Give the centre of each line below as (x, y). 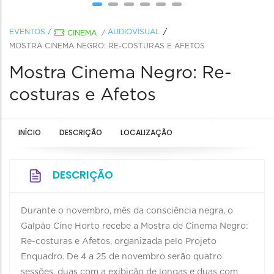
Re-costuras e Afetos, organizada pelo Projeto (119, 242)
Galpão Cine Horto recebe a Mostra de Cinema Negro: (135, 226)
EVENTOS (27, 32)
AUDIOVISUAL (134, 32)
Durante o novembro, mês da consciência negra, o (127, 211)
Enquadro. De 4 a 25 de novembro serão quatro (121, 257)
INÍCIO (30, 132)
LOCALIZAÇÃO (146, 132)
